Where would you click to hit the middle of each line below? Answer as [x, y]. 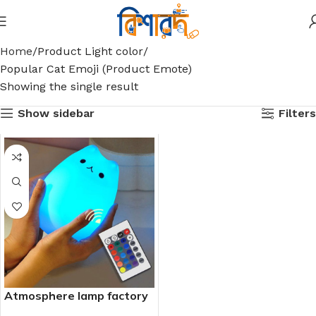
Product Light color [90, 51]
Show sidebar [56, 113]
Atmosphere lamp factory [76, 295]
